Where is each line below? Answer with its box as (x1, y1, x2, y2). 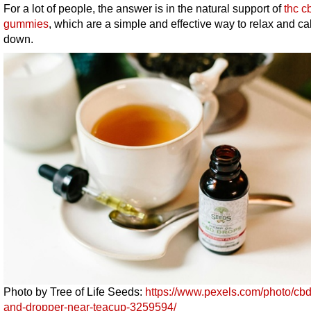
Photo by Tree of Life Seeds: (3, 285, 145, 299)
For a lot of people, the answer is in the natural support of (3, 2, 284, 15)
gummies (3, 17, 49, 31)
